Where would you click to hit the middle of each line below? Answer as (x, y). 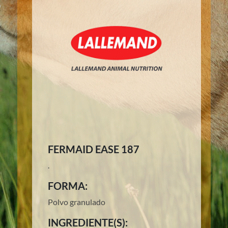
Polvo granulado (76, 202)
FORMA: (67, 186)
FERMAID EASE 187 (93, 149)
